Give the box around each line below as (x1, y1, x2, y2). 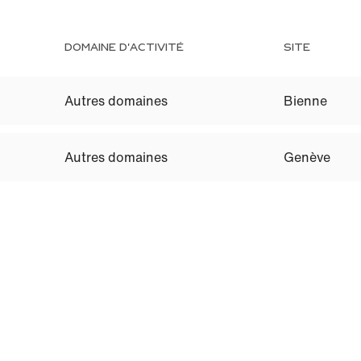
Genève (284, 147, 330, 167)
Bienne (284, 91, 327, 110)
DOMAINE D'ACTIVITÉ (64, 41, 184, 54)
